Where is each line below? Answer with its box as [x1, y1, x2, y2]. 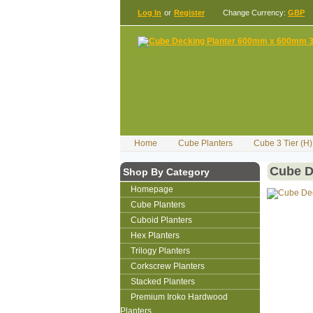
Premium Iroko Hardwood [131, 292, 228, 302]
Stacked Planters [131, 277, 195, 286]
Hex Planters [131, 231, 180, 240]
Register [174, 8, 205, 17]
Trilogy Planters [131, 246, 190, 256]
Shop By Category [123, 166, 210, 177]
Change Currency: [223, 8, 288, 17]
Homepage [131, 184, 173, 194]
